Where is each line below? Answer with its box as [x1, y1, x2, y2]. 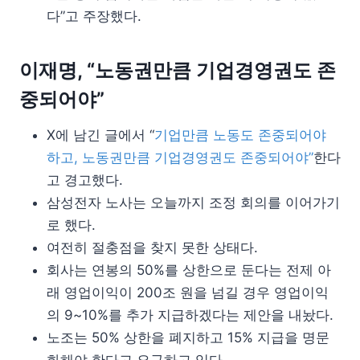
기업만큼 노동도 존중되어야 [154, 126, 326, 143]
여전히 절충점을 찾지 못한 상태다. [47, 239, 258, 256]
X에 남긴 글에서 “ [47, 126, 154, 143]
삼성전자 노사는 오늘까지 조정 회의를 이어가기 [47, 194, 340, 211]
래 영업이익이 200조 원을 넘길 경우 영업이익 [47, 284, 329, 301]
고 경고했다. [47, 171, 123, 188]
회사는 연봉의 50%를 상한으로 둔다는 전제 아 [47, 261, 331, 278]
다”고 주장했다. [47, 7, 141, 24]
